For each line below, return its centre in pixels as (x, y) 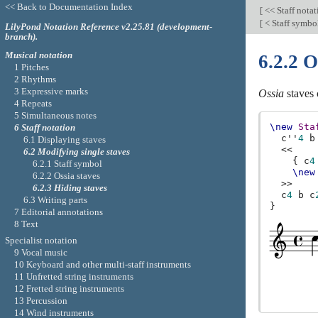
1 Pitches (31, 67)
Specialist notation (41, 241)
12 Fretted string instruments (69, 289)
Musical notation (38, 55)
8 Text (26, 224)
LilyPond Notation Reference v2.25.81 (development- (108, 26)
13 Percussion (40, 301)
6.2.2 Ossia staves (67, 175)
